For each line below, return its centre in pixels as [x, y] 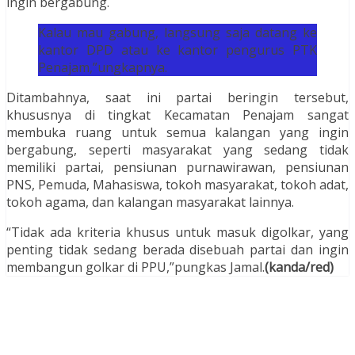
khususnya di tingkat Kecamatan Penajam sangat [177, 115]
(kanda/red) [299, 267]
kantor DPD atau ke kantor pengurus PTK [177, 50]
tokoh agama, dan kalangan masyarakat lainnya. [150, 202]
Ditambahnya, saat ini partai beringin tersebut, [177, 98]
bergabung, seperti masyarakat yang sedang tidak [177, 150]
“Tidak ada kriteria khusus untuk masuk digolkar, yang [177, 233]
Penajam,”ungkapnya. [103, 68]
